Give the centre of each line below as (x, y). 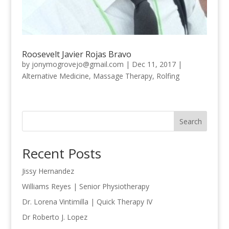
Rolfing (168, 76)
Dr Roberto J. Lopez (54, 217)
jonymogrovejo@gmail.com (77, 64)
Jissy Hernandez (48, 171)
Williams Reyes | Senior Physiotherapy (85, 186)
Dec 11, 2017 (154, 64)
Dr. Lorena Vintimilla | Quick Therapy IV (87, 201)
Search (190, 121)
